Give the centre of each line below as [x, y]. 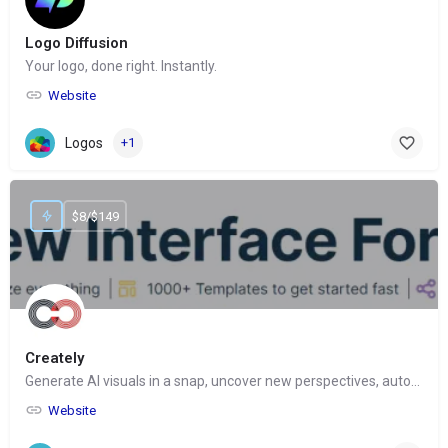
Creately [54, 358]
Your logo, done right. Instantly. [121, 66]
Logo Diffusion [76, 43]
